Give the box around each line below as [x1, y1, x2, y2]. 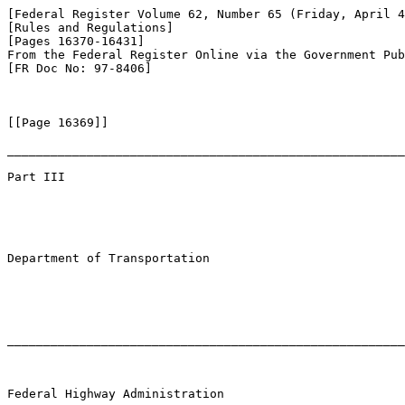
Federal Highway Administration [7, 387, 224, 400]
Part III [7, 170, 65, 184]
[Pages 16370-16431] [7, 34, 145, 48]
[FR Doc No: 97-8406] [7, 61, 152, 75]
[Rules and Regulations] [7, 21, 174, 34]
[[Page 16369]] [7, 116, 108, 129]
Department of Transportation [7, 251, 210, 265]
